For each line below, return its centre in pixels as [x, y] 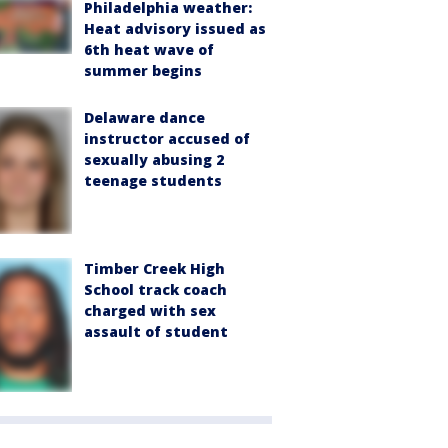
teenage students [153, 181]
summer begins [143, 71]
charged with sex [150, 311]
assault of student [156, 332]
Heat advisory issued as [175, 29]
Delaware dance [144, 118]
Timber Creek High [154, 269]
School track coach [155, 290]
